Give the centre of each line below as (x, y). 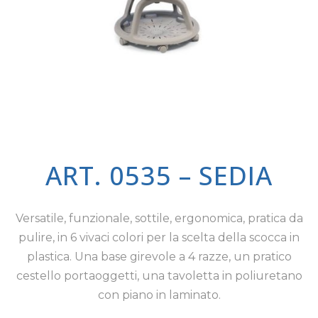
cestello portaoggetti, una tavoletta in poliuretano (159, 276)
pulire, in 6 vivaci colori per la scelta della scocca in (159, 237)
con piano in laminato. (159, 295)
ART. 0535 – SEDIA (159, 176)
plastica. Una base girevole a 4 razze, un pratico (159, 257)
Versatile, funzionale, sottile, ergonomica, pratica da (159, 218)
